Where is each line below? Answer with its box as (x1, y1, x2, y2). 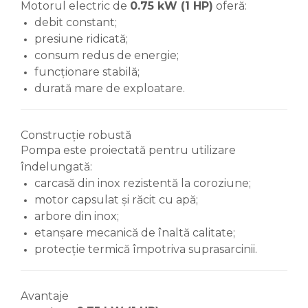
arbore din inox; (34, 210, 119, 223)
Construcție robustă (21, 129, 131, 142)
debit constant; (34, 16, 117, 29)
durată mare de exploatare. (34, 82, 185, 95)
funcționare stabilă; (34, 65, 140, 78)
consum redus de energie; (34, 49, 179, 62)
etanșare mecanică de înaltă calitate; (34, 226, 235, 239)
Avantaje (21, 289, 69, 302)
